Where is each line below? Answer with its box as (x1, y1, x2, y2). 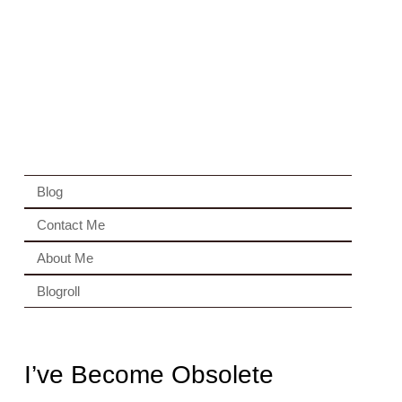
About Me (36, 250, 93, 266)
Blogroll (36, 284, 80, 299)
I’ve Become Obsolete (23, 361, 274, 389)
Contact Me (36, 217, 105, 232)
